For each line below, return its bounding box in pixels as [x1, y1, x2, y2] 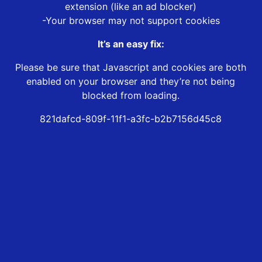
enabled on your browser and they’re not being [26, 75, 236, 88]
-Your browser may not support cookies [42, 15, 220, 27]
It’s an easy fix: [97, 38, 164, 50]
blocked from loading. [82, 89, 180, 102]
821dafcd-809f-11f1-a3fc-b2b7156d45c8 [40, 113, 222, 125]
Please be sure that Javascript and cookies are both [15, 61, 247, 74]
